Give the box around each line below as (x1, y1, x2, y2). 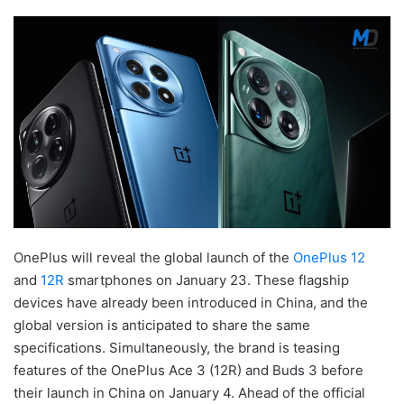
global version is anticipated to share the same (14, 316, 310, 334)
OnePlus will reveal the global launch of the (14, 248, 293, 266)
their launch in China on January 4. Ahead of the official (14, 383, 365, 401)
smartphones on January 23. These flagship (64, 271, 349, 289)
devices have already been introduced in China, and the (14, 293, 368, 311)
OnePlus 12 (293, 248, 365, 266)
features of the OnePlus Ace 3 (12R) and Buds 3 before (14, 361, 363, 379)
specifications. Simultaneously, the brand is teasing (14, 338, 340, 356)
